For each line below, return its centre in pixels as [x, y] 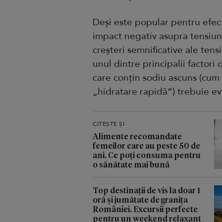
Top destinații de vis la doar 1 [146, 190]
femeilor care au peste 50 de [146, 145]
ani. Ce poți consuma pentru [147, 155]
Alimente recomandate [137, 136]
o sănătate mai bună [131, 164]
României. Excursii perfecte [145, 209]
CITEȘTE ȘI [109, 124]
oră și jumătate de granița [140, 199]
